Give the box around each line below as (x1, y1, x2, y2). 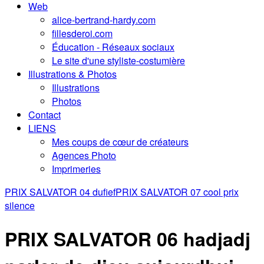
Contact (28, 108, 61, 122)
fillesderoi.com (52, 27, 113, 41)
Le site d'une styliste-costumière (52, 54, 185, 68)
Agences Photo (52, 148, 116, 163)
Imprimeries (52, 162, 101, 176)
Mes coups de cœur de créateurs (52, 135, 189, 149)
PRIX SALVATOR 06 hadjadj (5, 225, 250, 252)
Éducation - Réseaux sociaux (52, 40, 174, 54)
